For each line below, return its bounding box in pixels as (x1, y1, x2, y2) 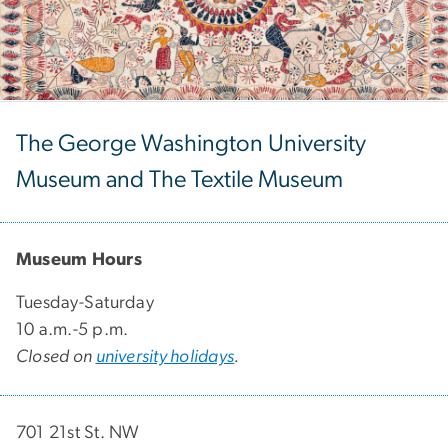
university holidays (95, 347, 235, 366)
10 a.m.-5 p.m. (16, 320, 129, 339)
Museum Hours (16, 250, 142, 269)
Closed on (16, 347, 96, 366)
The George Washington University (16, 131, 366, 156)
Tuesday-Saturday (16, 293, 154, 312)
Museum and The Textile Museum (16, 167, 343, 192)
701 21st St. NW (16, 423, 140, 442)
